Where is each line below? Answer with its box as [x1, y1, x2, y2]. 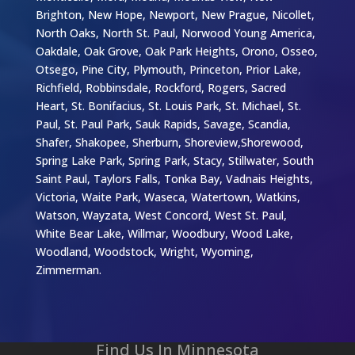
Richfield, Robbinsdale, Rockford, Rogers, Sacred [35, 79, 286, 95]
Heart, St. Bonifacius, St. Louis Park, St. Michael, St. [35, 97, 301, 113]
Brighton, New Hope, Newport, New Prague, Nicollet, [35, 6, 315, 22]
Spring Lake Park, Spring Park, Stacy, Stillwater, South [35, 152, 314, 168]
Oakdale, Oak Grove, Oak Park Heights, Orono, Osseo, [35, 43, 318, 59]
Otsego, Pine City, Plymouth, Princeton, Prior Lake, [35, 61, 301, 77]
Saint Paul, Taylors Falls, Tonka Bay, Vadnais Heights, [35, 170, 313, 186]
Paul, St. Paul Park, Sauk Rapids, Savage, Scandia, [35, 116, 291, 132]
